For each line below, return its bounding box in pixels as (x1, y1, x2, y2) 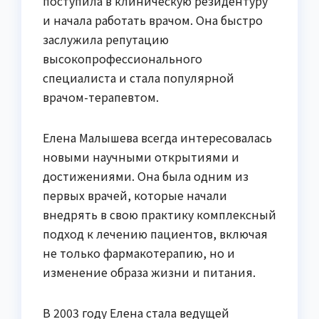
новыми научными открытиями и (43, 147, 239, 165)
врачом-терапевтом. (43, 88, 159, 105)
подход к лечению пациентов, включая (43, 224, 268, 242)
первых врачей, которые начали (43, 186, 227, 204)
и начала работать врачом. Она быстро (43, 11, 263, 28)
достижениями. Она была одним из (43, 167, 249, 184)
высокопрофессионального (43, 49, 202, 67)
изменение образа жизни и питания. (43, 263, 256, 281)
